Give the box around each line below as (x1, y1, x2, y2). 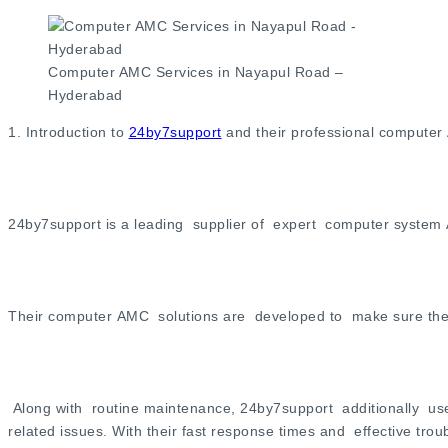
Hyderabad (48, 87, 127, 104)
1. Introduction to (8, 124, 129, 141)
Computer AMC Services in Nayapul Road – (48, 64, 344, 81)
